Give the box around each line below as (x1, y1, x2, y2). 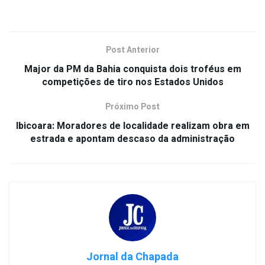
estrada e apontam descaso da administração (30, 131, 235, 146)
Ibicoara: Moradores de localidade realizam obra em (15, 118, 250, 133)
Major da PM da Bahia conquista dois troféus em (24, 62, 241, 76)
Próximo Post (105, 100, 160, 113)
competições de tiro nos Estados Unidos (41, 75, 224, 89)
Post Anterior (105, 43, 160, 56)
